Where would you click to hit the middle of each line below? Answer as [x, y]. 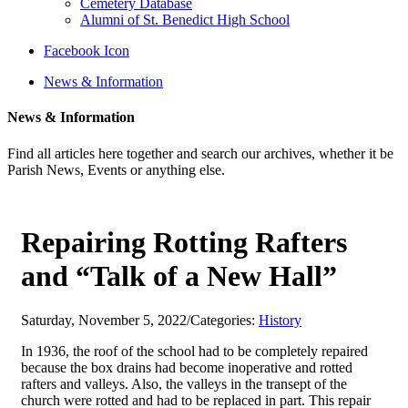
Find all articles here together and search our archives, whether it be [200, 153]
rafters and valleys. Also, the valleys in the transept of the [184, 384]
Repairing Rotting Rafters [184, 242]
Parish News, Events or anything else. [116, 169]
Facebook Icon [87, 51]
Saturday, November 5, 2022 [104, 321]
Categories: [224, 321]
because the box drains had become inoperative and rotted [187, 368]
